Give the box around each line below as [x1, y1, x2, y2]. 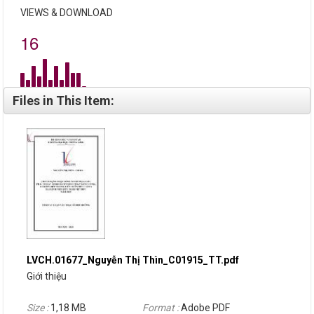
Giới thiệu [27, 270, 67, 282]
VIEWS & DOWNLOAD [20, 6, 113, 18]
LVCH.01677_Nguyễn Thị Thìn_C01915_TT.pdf [27, 254, 239, 266]
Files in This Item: [13, 93, 114, 108]
